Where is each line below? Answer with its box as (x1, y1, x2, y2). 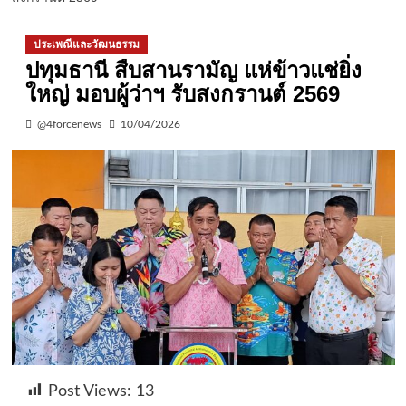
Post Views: (47, 382, 131, 400)
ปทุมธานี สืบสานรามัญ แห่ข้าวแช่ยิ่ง (24, 57, 362, 82)
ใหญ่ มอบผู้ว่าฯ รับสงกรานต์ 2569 (24, 81, 340, 106)
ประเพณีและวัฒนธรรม (33, 37, 140, 51)
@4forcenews (36, 118, 101, 130)
